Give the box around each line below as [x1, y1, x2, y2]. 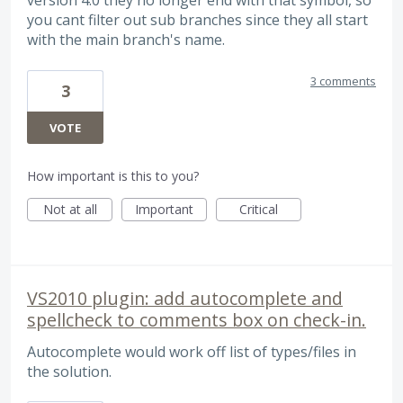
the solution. [27, 361, 112, 381]
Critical [239, 200, 278, 218]
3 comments [310, 72, 376, 89]
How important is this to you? [27, 166, 199, 184]
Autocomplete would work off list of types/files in [27, 341, 356, 362]
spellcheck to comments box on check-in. [27, 307, 366, 332]
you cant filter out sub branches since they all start [27, 10, 368, 31]
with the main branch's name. [27, 30, 225, 50]
